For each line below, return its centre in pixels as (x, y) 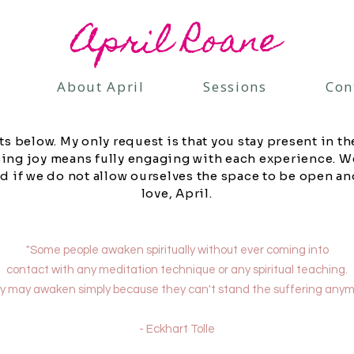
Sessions (235, 86)
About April (101, 86)
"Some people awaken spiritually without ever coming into (177, 250)
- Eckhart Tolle (177, 330)
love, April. (177, 194)
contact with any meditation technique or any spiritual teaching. (177, 270)
